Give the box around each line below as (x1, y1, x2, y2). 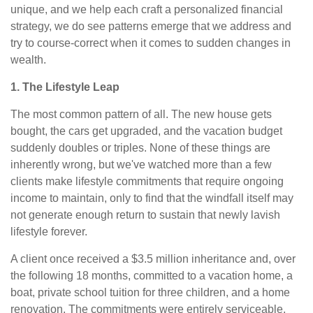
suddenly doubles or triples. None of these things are (10, 141, 270, 154)
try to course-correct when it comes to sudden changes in (10, 36, 291, 49)
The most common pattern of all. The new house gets (10, 108, 272, 120)
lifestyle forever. (10, 225, 87, 238)
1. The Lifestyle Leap (10, 80, 119, 93)
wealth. (10, 53, 46, 66)
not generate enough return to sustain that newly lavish (10, 208, 280, 221)
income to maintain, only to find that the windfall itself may (10, 191, 293, 204)
